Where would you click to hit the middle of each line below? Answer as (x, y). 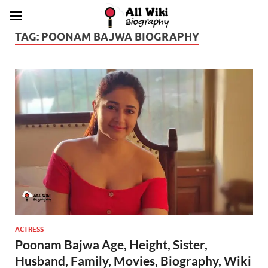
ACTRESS (29, 229)
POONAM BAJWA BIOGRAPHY (120, 37)
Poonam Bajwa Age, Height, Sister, (111, 244)
